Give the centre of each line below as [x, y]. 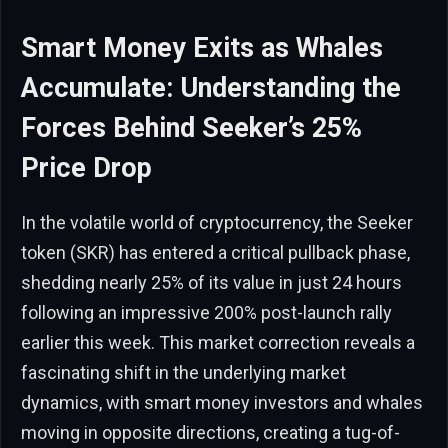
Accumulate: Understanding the [211, 87]
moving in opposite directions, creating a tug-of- [210, 432]
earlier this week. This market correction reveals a [218, 342]
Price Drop [86, 167]
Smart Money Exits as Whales [202, 47]
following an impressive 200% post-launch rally [206, 312]
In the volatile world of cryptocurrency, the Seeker [217, 222]
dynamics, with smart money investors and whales [222, 402]
